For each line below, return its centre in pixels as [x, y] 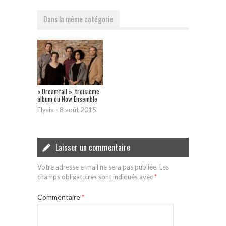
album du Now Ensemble [67, 99]
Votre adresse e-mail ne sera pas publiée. [98, 167]
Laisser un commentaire [93, 148]
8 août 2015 [78, 110]
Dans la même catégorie [78, 19]
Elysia [46, 110]
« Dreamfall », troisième [68, 92]
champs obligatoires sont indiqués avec [96, 177]
